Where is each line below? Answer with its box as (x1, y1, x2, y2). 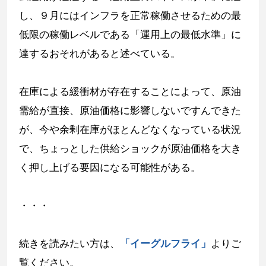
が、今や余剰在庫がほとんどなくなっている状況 (19, 123, 241, 136)
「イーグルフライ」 (120, 237, 211, 250)
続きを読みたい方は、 (19, 237, 120, 250)
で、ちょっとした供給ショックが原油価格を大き (19, 142, 241, 155)
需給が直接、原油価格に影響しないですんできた (19, 104, 241, 117)
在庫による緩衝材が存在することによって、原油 (19, 85, 241, 98)
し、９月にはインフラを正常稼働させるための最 (19, 9, 241, 22)
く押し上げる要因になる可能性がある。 (19, 161, 201, 174)
